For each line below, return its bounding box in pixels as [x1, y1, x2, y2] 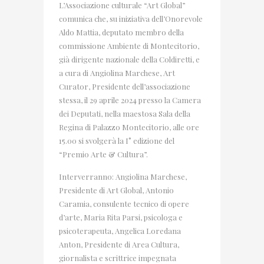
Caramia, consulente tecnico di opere [59, 198, 189, 209]
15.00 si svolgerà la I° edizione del [59, 135, 174, 146]
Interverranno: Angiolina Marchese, [59, 171, 187, 181]
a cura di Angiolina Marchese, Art [59, 67, 175, 78]
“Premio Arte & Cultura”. [59, 148, 148, 159]
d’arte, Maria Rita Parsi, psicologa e [59, 212, 183, 222]
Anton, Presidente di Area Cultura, [59, 239, 179, 249]
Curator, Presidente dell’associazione [59, 81, 190, 91]
